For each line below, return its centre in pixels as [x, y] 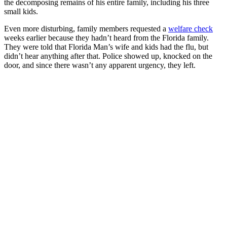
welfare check [191, 29]
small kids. [22, 12]
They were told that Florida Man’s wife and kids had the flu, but [106, 47]
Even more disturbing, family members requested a [86, 29]
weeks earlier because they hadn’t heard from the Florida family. [106, 38]
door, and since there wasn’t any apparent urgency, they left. [100, 65]
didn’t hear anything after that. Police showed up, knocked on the [108, 56]
